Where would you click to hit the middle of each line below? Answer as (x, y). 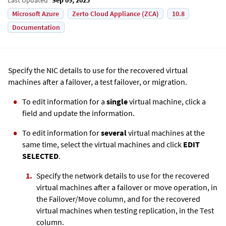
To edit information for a (64, 101)
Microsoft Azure (36, 13)
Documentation (36, 27)
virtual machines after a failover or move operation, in (127, 187)
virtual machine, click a (167, 101)
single (117, 101)
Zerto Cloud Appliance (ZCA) (116, 13)
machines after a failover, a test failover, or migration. (98, 81)
